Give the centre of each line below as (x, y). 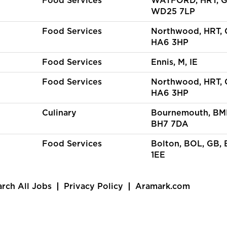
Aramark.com (163, 186)
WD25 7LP (173, 12)
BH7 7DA (170, 124)
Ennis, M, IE (174, 62)
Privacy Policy (93, 186)
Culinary (59, 113)
